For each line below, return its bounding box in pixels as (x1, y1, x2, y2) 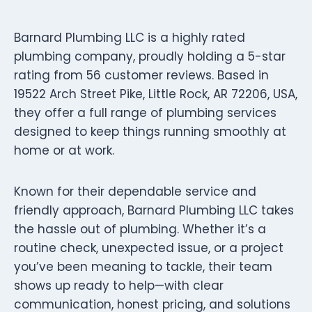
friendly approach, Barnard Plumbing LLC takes (14, 201, 294, 219)
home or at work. (14, 141, 114, 159)
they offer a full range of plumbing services (14, 104, 276, 121)
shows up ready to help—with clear (14, 276, 224, 294)
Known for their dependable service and (14, 182, 256, 200)
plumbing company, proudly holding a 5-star (14, 47, 286, 65)
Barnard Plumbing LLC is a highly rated (14, 29, 245, 46)
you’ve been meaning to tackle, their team (14, 258, 272, 275)
